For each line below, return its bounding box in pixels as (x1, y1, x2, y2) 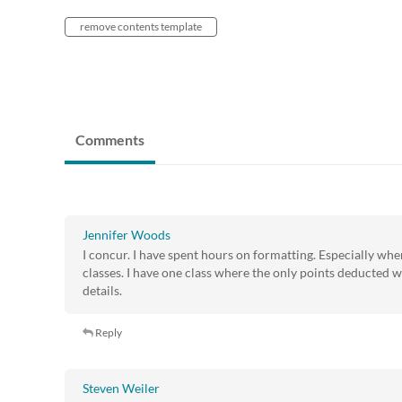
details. (83, 283, 122, 299)
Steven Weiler (83, 380, 160, 397)
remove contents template (80, 20, 202, 34)
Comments (75, 131, 144, 149)
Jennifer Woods (83, 227, 170, 243)
